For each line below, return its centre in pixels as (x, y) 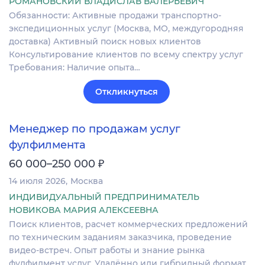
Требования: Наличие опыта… (75, 68)
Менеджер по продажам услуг (95, 129)
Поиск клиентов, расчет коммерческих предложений (128, 224)
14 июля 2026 (37, 181)
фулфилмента (47, 145)
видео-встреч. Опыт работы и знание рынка (107, 250)
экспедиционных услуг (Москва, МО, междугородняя (126, 29)
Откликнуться (127, 92)
